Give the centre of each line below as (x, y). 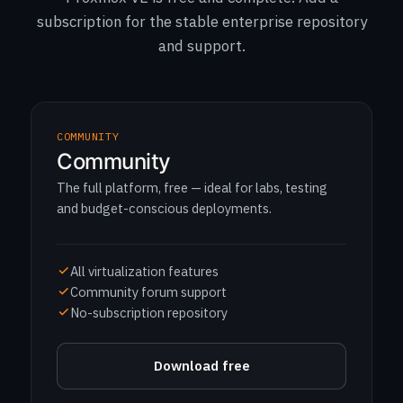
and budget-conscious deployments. (164, 208)
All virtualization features (144, 271)
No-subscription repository (149, 313)
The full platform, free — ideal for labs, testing (192, 188)
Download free (201, 366)
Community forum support (148, 292)
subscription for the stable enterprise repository (201, 22)
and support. (201, 46)
